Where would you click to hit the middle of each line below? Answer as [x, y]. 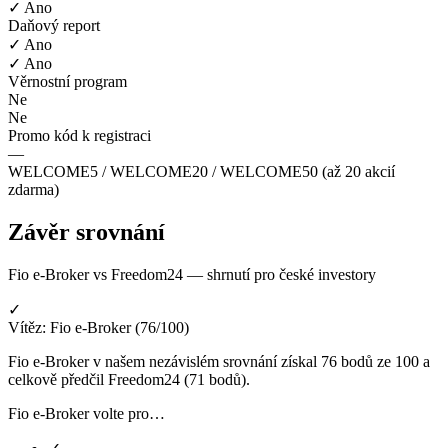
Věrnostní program [67, 82]
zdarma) [33, 190]
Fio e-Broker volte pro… [86, 413]
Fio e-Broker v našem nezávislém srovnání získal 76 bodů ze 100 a [219, 361]
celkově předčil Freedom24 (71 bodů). [129, 379]
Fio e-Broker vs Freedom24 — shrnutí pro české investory [192, 274]
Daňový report [54, 26]
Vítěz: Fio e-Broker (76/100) [98, 327]
